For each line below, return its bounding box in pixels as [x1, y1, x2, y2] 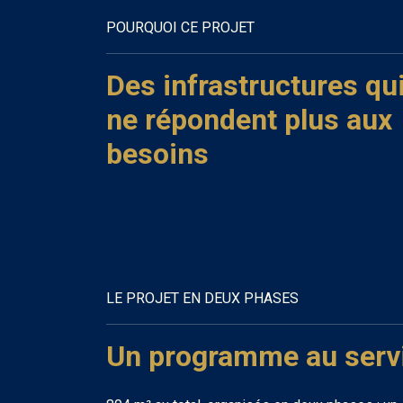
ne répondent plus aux [106, 102, 392, 137]
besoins [106, 136, 209, 171]
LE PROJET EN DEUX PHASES [106, 290, 299, 307]
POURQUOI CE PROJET [106, 18, 255, 36]
